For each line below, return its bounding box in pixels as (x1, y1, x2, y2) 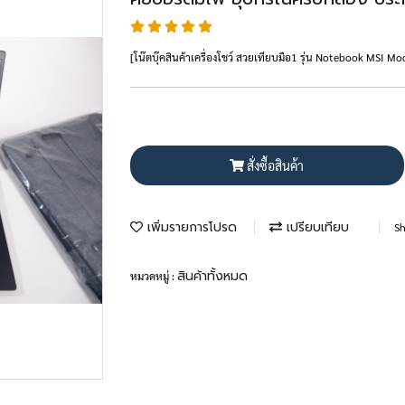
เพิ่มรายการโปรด (143, 218, 237, 237)
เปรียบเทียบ (282, 218, 349, 237)
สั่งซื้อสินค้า (247, 156, 305, 174)
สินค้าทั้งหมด (177, 267, 248, 286)
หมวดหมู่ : (130, 268, 177, 283)
